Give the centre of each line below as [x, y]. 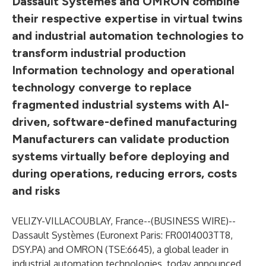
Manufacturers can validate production [121, 139]
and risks [36, 191]
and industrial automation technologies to [128, 36]
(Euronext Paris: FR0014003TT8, [164, 235]
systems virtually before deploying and [121, 156]
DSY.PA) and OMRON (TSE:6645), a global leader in [120, 249]
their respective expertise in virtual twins [127, 18]
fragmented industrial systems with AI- [121, 104]
